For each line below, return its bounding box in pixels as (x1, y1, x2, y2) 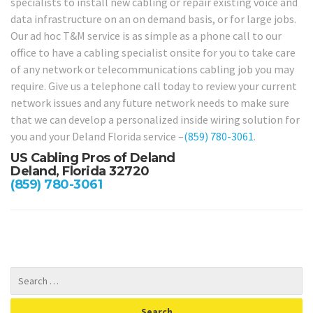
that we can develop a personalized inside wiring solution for (10, 112, 300, 126)
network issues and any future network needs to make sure (10, 95, 289, 110)
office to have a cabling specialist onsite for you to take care (10, 45, 296, 59)
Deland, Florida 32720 (10, 163, 150, 180)
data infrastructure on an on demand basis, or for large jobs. (10, 11, 296, 26)
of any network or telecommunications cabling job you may (10, 61, 294, 76)
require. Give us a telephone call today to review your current (10, 78, 297, 93)
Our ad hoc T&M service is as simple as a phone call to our (10, 28, 282, 43)
